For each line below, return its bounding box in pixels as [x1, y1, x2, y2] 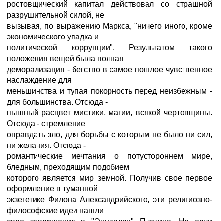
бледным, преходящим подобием [7, 163, 129, 171]
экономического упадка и [7, 33, 99, 41]
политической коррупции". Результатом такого [7, 43, 212, 52]
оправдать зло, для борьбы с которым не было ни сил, [7, 130, 212, 139]
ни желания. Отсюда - [7, 141, 86, 149]
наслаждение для [7, 76, 72, 84]
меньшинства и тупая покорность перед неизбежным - [7, 87, 212, 95]
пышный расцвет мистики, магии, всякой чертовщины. [7, 109, 212, 117]
